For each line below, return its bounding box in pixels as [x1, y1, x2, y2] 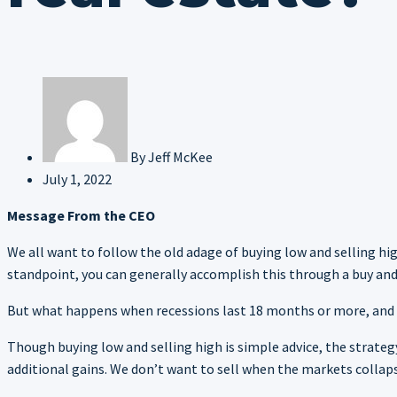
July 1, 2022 [43, 169, 112, 188]
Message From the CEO [7, 206, 155, 224]
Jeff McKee [148, 147, 213, 166]
